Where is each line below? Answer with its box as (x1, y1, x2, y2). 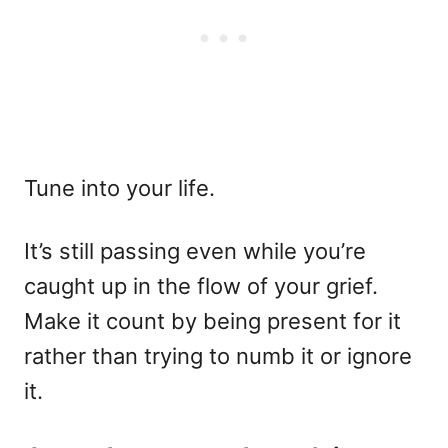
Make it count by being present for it (24, 307, 401, 334)
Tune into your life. (24, 174, 215, 201)
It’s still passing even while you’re (24, 237, 366, 264)
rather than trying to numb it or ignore (24, 342, 412, 369)
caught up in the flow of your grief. (24, 272, 378, 299)
